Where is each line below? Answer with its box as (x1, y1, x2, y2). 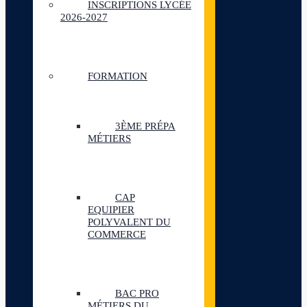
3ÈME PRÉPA (115, 121, 175, 132)
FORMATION (88, 71, 147, 82)
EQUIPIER (88, 204, 134, 215)
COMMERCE (88, 229, 146, 240)
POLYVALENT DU (88, 217, 171, 228)
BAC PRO (115, 288, 159, 299)
